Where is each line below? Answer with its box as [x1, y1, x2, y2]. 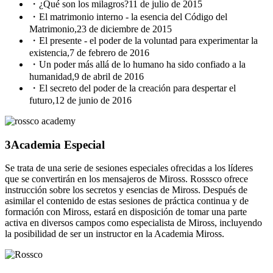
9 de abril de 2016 [74, 71, 144, 82]
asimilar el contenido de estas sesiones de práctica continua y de [5, 196, 249, 207]
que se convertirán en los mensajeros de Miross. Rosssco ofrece [5, 174, 248, 185]
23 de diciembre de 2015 [77, 23, 172, 34]
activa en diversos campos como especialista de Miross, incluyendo [5, 218, 262, 229]
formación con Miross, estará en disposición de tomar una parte [5, 207, 247, 218]
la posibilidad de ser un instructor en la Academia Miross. [5, 229, 224, 239]
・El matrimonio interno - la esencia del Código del [29, 11, 227, 22]
